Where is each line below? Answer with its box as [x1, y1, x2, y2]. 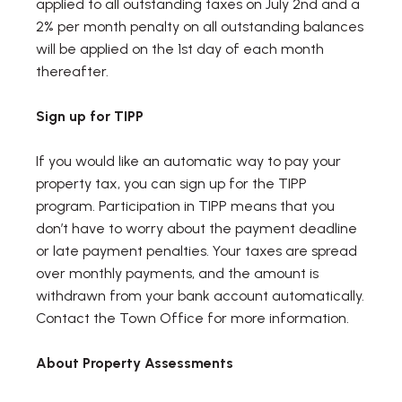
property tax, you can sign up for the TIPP [36, 174, 307, 192]
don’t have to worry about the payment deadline [36, 219, 357, 237]
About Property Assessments [36, 354, 233, 371]
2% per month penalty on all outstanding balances [36, 17, 363, 35]
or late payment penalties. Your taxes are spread [36, 241, 357, 259]
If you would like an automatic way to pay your [36, 152, 341, 170]
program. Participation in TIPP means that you [36, 197, 335, 214]
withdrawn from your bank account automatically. [36, 286, 364, 304]
